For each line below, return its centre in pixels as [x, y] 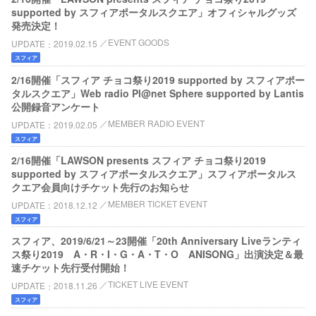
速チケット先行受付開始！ [71, 268]
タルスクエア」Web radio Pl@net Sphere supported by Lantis [158, 93]
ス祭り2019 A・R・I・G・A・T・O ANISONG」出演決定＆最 [157, 254]
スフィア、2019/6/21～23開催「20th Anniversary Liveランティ [156, 241]
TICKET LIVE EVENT [148, 284]
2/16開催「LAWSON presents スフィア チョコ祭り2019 [139, 160]
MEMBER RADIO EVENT [156, 123]
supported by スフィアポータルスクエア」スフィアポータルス [154, 174]
